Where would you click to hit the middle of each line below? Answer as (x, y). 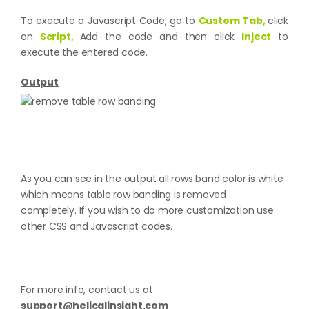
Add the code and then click (161, 37)
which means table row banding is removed (124, 195)
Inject (257, 37)
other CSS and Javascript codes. (97, 226)
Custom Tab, (232, 21)
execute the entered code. (84, 52)
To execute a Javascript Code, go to (110, 21)
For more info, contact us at (87, 290)
